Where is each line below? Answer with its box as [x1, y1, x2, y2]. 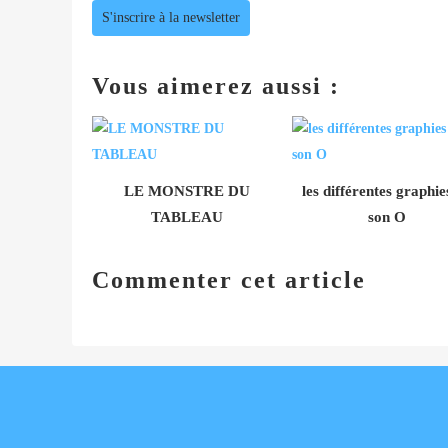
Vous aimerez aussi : [92, 72, 340, 99]
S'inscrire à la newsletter [102, 9, 240, 25]
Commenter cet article [92, 266, 366, 293]
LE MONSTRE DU [124, 182, 250, 199]
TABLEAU [151, 208, 223, 225]
